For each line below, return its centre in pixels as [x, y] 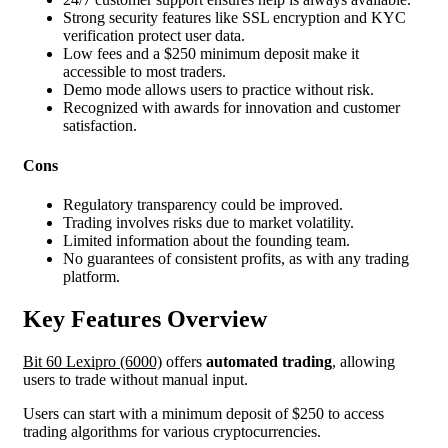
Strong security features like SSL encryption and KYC [234, 18]
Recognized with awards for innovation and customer [231, 108]
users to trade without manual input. [135, 379]
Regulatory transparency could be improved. [203, 204]
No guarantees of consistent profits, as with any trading [236, 258]
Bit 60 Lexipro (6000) [92, 361]
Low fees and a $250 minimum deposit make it [211, 54]
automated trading [269, 361]
